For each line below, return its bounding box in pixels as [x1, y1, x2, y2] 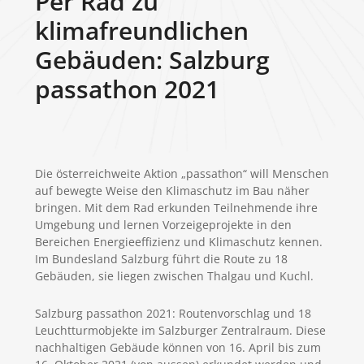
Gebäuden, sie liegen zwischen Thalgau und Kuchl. [34, 268, 314, 284]
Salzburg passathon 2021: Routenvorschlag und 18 [34, 305, 311, 321]
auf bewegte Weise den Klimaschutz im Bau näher [34, 183, 310, 198]
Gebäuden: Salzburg [34, 43, 270, 76]
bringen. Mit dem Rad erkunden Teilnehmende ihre [34, 200, 318, 215]
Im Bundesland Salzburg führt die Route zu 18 [34, 251, 288, 266]
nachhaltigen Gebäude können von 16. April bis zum [34, 340, 321, 355]
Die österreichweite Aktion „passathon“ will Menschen [34, 166, 329, 181]
